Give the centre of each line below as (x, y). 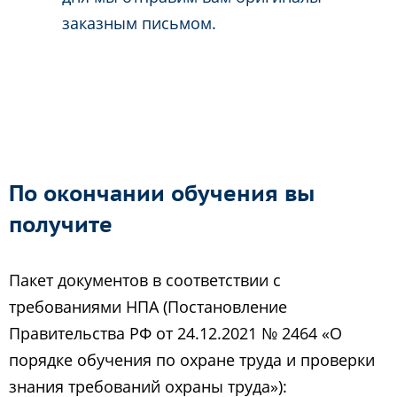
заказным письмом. (139, 23)
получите (61, 225)
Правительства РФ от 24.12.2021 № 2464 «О (175, 334)
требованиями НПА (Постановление (148, 307)
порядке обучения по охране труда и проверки (192, 360)
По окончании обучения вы (162, 194)
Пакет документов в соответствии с (145, 280)
